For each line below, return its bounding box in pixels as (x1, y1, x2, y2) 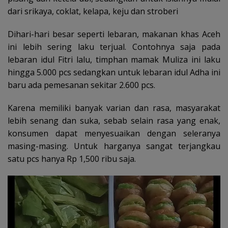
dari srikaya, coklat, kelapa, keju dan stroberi (8, 5, 178, 17)
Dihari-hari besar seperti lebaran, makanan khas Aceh (8, 28, 220, 40)
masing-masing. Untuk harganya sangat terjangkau (8, 140, 220, 152)
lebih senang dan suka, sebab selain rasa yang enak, (8, 115, 220, 126)
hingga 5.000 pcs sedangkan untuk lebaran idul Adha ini (8, 66, 220, 78)
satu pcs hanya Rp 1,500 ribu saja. (8, 153, 136, 164)
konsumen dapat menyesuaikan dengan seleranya (8, 127, 220, 139)
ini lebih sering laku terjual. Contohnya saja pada (8, 41, 220, 52)
